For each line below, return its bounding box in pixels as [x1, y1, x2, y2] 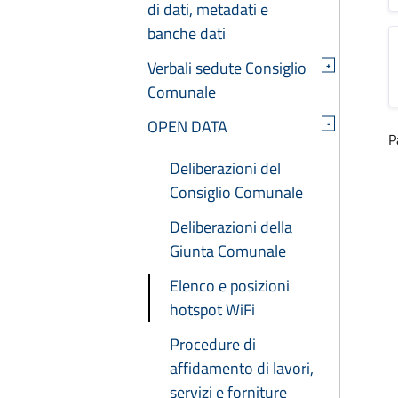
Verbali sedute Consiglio [147, 56, 306, 81]
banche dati [147, 20, 226, 45]
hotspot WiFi [170, 298, 255, 322]
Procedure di [170, 332, 256, 357]
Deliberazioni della [170, 215, 292, 240]
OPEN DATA [147, 115, 227, 139]
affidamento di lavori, [170, 356, 314, 381]
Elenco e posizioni [170, 274, 290, 298]
